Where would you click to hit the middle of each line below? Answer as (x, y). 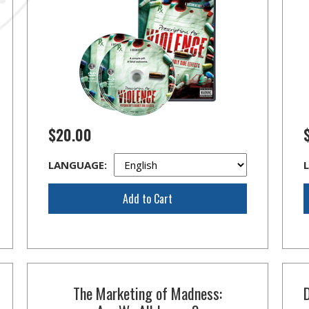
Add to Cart (147, 199)
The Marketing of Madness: (147, 293)
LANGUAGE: (77, 165)
